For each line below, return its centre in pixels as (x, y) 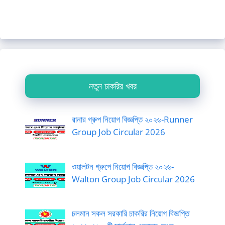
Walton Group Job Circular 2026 (133, 179)
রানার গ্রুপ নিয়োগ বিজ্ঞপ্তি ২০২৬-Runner (132, 120)
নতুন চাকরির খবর (113, 86)
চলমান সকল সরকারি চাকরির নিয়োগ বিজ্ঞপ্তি (130, 213)
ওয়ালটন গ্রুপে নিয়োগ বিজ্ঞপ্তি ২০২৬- (123, 166)
